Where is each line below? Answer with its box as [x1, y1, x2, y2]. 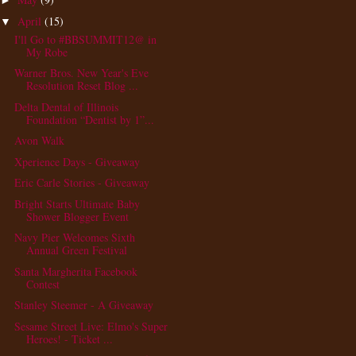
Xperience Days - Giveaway [14, 153, 140, 169]
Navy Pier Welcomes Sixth [14, 230, 135, 246]
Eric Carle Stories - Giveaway [14, 175, 149, 191]
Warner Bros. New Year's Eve [14, 65, 149, 81]
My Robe [25, 44, 68, 60]
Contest [25, 276, 60, 292]
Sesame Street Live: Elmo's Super [14, 318, 168, 334]
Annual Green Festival [25, 242, 127, 258]
